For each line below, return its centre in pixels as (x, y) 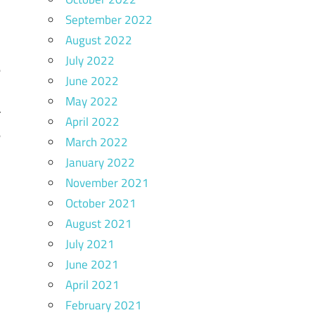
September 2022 (109, 19)
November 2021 (107, 182)
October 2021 (101, 203)
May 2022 (91, 101)
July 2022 (90, 60)
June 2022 (92, 81)
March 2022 (96, 142)
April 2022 (92, 121)
